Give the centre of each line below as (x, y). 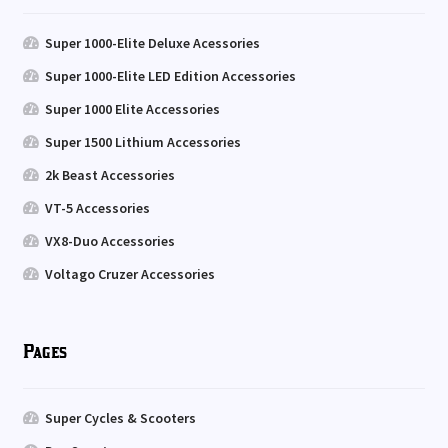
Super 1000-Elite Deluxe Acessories (153, 43)
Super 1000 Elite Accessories (133, 109)
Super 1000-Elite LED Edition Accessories (171, 76)
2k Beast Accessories (110, 175)
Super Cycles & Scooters (121, 417)
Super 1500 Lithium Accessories (143, 142)
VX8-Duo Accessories (110, 241)
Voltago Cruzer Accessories (130, 274)
